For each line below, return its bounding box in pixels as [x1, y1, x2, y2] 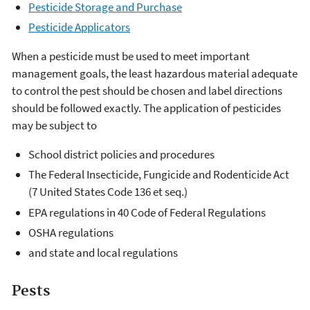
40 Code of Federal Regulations [118, 204, 266, 220]
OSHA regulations [28, 224, 113, 240]
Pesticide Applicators [28, 19, 130, 35]
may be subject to [12, 118, 97, 133]
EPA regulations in [28, 204, 118, 220]
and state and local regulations [28, 245, 178, 260]
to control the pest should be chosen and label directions [12, 83, 282, 98]
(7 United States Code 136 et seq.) [28, 184, 188, 200]
